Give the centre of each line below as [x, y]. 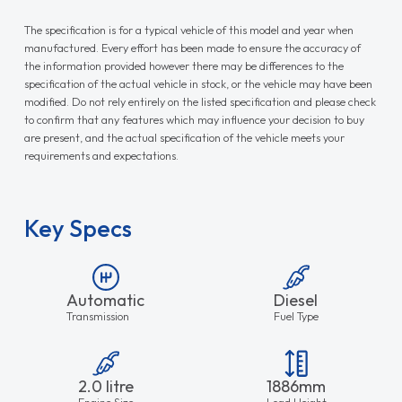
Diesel [296, 300]
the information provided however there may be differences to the [184, 65]
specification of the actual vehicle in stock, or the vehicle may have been [198, 83]
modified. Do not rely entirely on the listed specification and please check [200, 101]
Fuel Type [297, 315]
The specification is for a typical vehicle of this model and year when [188, 29]
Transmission [98, 315]
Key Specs [78, 228]
